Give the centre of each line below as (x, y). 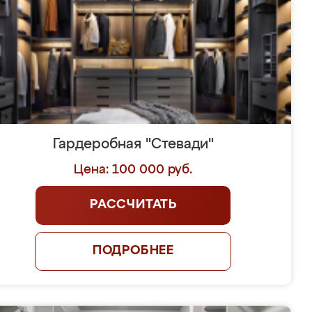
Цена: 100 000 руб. (133, 170)
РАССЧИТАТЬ (133, 205)
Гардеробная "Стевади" (133, 144)
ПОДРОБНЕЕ (133, 251)
